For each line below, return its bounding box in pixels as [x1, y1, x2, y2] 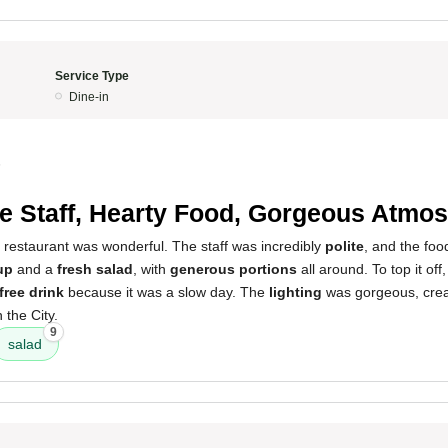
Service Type [54, 69, 129, 83]
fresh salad [57, 261, 133, 277]
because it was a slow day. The [64, 284, 269, 300]
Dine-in [68, 90, 109, 104]
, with [133, 261, 170, 277]
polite [325, 238, 364, 254]
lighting [269, 284, 322, 300]
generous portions [170, 261, 297, 277]
